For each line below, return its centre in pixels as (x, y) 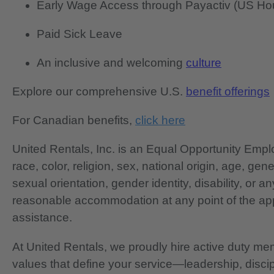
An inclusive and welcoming (111, 62)
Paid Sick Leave (80, 34)
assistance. (42, 218)
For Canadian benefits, (74, 120)
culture (204, 62)
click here (160, 120)
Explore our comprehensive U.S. (99, 92)
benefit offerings (228, 92)
